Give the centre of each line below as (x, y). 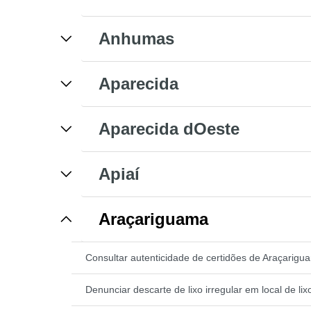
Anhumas (136, 38)
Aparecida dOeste (169, 128)
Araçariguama (153, 219)
